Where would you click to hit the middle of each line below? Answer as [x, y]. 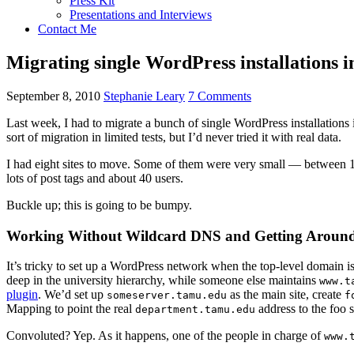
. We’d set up [72, 295]
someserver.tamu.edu [167, 296]
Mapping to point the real [71, 309]
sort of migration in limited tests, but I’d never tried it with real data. [174, 137]
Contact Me [67, 29]
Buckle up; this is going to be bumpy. [99, 205]
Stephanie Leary [144, 96]
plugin [22, 295]
